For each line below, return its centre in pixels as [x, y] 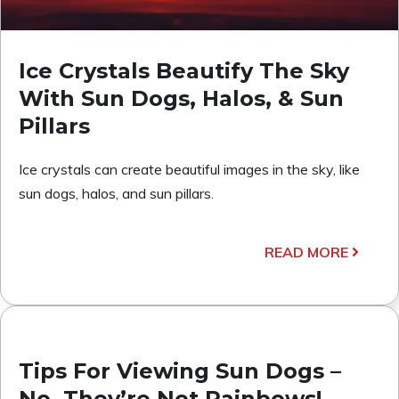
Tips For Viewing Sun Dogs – [180, 370]
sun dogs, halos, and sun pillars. [116, 193]
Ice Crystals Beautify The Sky [184, 70]
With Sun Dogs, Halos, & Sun [181, 98]
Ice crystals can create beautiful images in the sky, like [189, 169]
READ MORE [306, 252]
